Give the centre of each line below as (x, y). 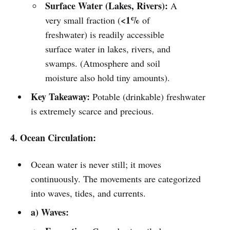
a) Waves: (50, 212)
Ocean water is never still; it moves (96, 164)
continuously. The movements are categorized (116, 179)
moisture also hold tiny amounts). (108, 78)
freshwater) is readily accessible (105, 34)
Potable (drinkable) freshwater (147, 97)
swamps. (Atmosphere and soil (103, 63)
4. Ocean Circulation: (53, 138)
